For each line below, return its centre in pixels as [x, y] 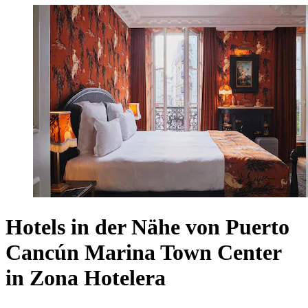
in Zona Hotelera [86, 278]
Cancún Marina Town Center [143, 253]
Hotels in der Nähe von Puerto [147, 227]
